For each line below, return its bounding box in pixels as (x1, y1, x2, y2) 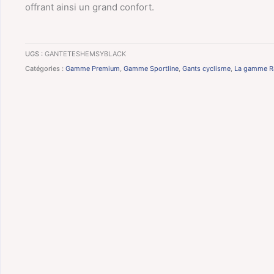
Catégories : (25, 64, 65, 73)
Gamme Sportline (124, 64, 179, 73)
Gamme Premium (65, 64, 120, 73)
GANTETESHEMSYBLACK (45, 50, 126, 59)
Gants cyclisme (182, 64, 231, 73)
